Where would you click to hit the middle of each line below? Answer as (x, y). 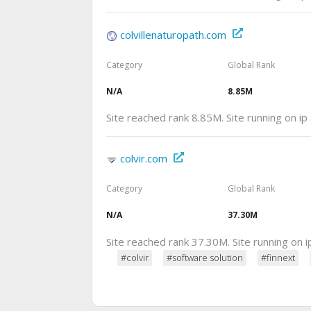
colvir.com (144, 159)
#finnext (278, 257)
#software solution (205, 257)
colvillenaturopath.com (173, 35)
